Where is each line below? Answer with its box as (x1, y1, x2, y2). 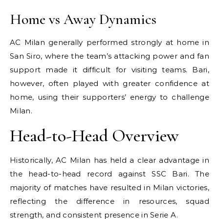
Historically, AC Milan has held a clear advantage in (10, 155, 209, 165)
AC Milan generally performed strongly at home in (10, 37, 209, 47)
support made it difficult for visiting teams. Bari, (10, 65, 209, 74)
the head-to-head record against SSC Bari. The (10, 169, 209, 178)
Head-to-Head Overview (10, 125, 178, 146)
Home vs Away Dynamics (10, 10, 156, 28)
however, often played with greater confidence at (10, 78, 209, 88)
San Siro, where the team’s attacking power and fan (10, 51, 209, 61)
